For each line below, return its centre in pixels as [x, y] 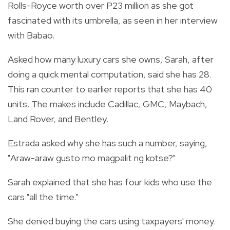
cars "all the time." [43, 197]
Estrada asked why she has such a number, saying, [108, 143]
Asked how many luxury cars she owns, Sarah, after [111, 59]
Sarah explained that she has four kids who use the [110, 182]
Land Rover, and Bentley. [58, 119]
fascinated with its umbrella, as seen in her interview [113, 20]
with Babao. [31, 35]
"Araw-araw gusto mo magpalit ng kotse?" [92, 158]
